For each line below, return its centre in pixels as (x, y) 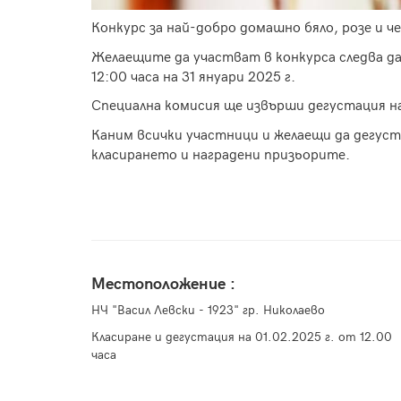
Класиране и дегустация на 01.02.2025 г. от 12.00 (242, 337)
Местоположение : (163, 285)
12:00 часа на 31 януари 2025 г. (193, 77)
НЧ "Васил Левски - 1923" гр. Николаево (208, 311)
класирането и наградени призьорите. (221, 155)
